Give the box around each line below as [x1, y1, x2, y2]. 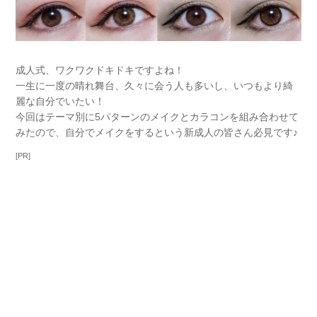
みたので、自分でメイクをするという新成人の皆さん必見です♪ [16, 127, 299, 139]
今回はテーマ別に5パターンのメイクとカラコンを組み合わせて [16, 111, 299, 123]
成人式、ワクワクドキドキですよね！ [16, 64, 185, 76]
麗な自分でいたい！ [16, 96, 105, 108]
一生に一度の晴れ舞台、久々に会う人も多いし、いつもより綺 [16, 80, 294, 92]
